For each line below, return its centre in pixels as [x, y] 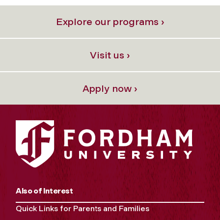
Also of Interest [44, 191]
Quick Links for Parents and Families [82, 209]
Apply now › [110, 88]
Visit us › [110, 55]
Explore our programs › [110, 21]
